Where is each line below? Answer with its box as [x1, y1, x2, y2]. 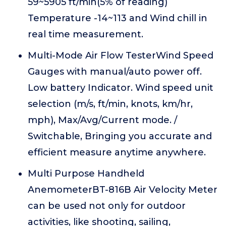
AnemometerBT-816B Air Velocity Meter [28, 184, 217, 195]
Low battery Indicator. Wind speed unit [28, 82, 213, 93]
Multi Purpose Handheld [28, 168, 144, 179]
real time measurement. [28, 29, 143, 40]
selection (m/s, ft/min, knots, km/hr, [28, 98, 193, 109]
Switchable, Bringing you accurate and [28, 131, 212, 142]
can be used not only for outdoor [28, 200, 186, 211]
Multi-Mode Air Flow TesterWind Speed [28, 50, 213, 61]
